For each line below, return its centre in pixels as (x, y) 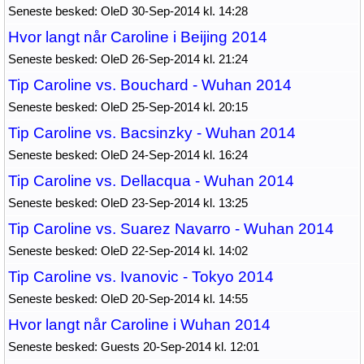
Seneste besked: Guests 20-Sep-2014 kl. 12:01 (133, 347)
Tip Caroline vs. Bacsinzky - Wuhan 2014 (152, 133)
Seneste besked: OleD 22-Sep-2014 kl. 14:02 (128, 251)
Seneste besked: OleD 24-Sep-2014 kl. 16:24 (128, 155)
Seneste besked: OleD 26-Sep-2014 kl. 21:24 (128, 59)
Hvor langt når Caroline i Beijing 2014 (137, 37)
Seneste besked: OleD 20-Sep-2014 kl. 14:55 (128, 299)
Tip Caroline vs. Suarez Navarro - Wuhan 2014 (171, 229)
